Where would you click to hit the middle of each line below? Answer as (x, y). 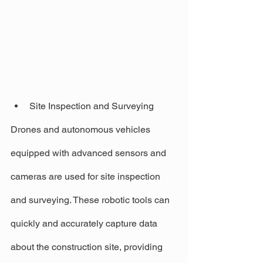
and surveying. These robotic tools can (91, 200)
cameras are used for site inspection (87, 176)
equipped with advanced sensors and (90, 153)
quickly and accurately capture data (85, 223)
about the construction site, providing (88, 247)
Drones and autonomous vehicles (82, 129)
